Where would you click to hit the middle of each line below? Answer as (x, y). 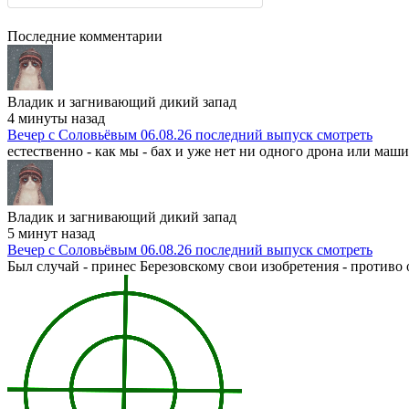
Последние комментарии (85, 36)
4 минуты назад (56, 118)
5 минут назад (51, 233)
